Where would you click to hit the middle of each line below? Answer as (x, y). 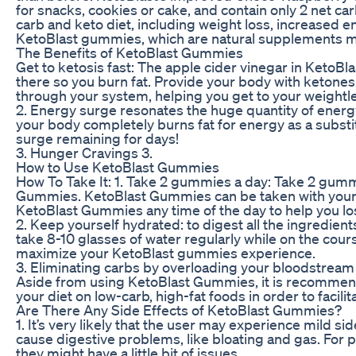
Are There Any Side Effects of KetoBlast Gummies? (179, 310)
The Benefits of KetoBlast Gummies (130, 52)
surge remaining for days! (97, 138)
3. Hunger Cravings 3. (84, 152)
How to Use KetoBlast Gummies (118, 166)
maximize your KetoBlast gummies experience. (166, 252)
